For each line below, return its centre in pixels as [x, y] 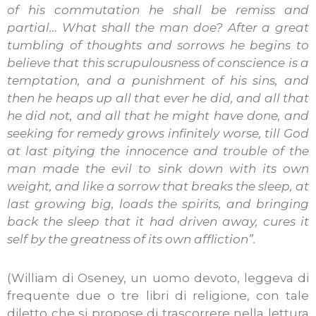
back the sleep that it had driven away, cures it [158, 221]
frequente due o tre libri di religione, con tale [158, 295]
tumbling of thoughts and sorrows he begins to [158, 45]
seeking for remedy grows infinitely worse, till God [158, 133]
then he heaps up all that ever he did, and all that [158, 98]
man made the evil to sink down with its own [158, 168]
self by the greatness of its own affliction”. [132, 239]
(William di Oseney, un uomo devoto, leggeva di [158, 278]
